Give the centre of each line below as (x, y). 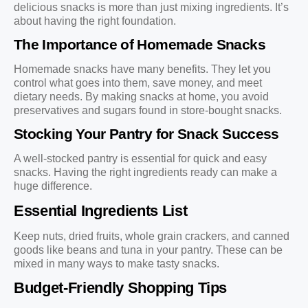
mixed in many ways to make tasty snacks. (117, 263)
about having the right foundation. (95, 21)
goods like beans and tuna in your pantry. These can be (148, 250)
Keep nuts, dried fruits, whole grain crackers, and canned (152, 236)
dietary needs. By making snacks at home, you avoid (141, 97)
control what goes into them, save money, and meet (138, 83)
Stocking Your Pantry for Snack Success (146, 134)
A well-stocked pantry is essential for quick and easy (140, 159)
